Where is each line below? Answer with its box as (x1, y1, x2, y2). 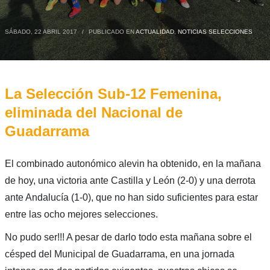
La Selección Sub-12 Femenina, (4, 85, 222, 102)
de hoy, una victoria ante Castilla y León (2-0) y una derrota (4, 175, 256, 186)
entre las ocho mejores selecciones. (4, 209, 158, 219)
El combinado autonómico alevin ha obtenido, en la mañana (4, 158, 261, 169)
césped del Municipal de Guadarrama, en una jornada (4, 248, 234, 259)
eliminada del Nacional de (4, 104, 183, 121)
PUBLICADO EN (88, 28, 136, 35)
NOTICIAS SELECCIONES (177, 28, 253, 35)
